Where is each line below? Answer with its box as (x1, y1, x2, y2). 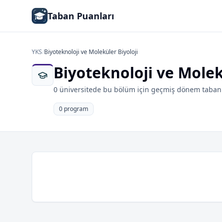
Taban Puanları (48, 10, 114, 22)
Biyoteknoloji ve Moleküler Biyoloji (44, 48, 138, 56)
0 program (59, 105, 88, 113)
